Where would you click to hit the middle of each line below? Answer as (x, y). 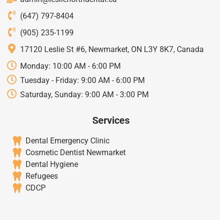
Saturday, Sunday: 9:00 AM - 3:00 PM (84, 95)
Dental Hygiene (52, 165)
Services (111, 121)
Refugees (42, 176)
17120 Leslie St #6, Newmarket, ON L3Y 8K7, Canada (112, 50)
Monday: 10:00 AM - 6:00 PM (70, 66)
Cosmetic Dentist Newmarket (76, 153)
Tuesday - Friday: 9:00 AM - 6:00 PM (82, 81)
